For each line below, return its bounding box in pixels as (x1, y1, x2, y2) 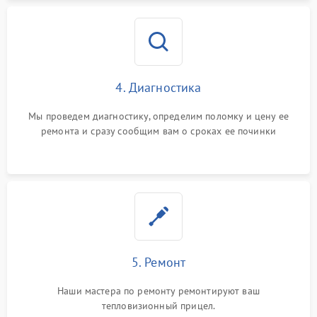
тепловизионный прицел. (101, 299, 216, 312)
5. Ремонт (131, 254, 186, 270)
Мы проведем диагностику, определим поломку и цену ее (28, 110, 289, 122)
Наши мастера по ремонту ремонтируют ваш (57, 284, 260, 297)
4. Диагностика (115, 79, 202, 96)
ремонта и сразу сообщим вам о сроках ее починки (40, 125, 277, 137)
